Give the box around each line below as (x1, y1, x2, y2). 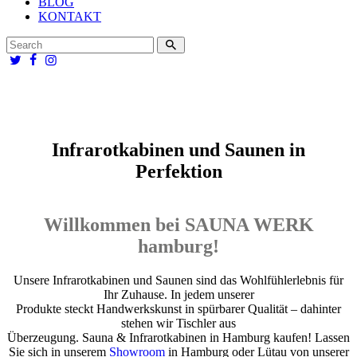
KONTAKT (38, 10, 101, 23)
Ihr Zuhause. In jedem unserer (103, 287, 254, 301)
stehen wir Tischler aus (121, 316, 236, 330)
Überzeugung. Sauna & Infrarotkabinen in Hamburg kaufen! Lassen (7, 330, 350, 344)
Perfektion (135, 161, 222, 182)
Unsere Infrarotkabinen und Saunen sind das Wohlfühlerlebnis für (14, 273, 343, 287)
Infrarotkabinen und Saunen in (52, 139, 305, 160)
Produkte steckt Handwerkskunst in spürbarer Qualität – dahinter (16, 301, 341, 316)
